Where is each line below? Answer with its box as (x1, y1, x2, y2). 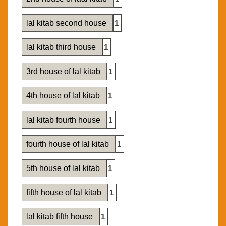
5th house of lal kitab (26, 164, 102, 173)
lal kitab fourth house (26, 116, 102, 125)
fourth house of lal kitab (26, 140, 111, 149)
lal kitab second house (26, 19, 108, 28)
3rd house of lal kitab (26, 67, 102, 76)
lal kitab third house (26, 43, 98, 52)
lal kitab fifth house (26, 212, 95, 221)
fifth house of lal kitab (26, 188, 103, 197)
